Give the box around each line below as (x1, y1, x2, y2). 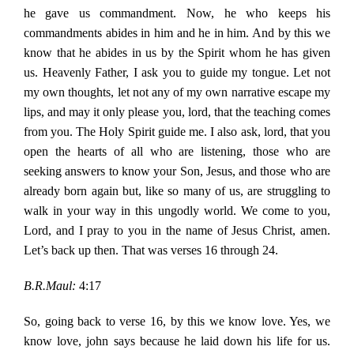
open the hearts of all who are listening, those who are (23, 145, 331, 159)
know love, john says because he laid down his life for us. (23, 334, 331, 348)
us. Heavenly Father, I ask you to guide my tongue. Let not (23, 66, 331, 80)
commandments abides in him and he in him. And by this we (23, 26, 331, 40)
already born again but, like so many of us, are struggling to (23, 184, 331, 198)
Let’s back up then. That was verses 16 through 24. (23, 243, 278, 258)
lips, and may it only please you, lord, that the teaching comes (23, 105, 331, 119)
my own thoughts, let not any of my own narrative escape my (23, 85, 331, 100)
